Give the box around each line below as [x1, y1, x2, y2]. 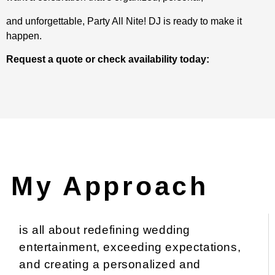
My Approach [10, 171, 209, 201]
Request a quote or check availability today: [6, 54, 209, 65]
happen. [6, 30, 42, 41]
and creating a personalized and [19, 258, 201, 271]
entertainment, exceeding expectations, [19, 241, 241, 254]
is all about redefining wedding [19, 223, 190, 237]
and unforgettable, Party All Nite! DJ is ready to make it [6, 15, 242, 26]
